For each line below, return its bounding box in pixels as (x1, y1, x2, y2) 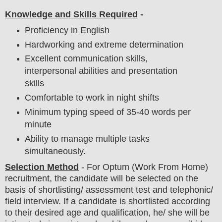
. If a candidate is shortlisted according (58, 196, 210, 207)
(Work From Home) (129, 162, 208, 172)
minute (24, 119, 52, 130)
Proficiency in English (24, 25, 110, 35)
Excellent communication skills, (24, 54, 148, 64)
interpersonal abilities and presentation (24, 66, 177, 76)
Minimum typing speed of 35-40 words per (24, 107, 191, 117)
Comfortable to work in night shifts (24, 93, 159, 103)
